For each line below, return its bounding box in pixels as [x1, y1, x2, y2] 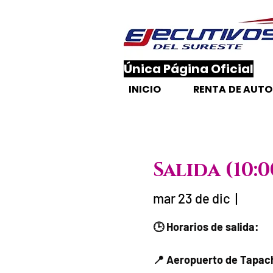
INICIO [128, 82, 161, 96]
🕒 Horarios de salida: [152, 219, 259, 233]
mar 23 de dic [152, 190, 230, 206]
